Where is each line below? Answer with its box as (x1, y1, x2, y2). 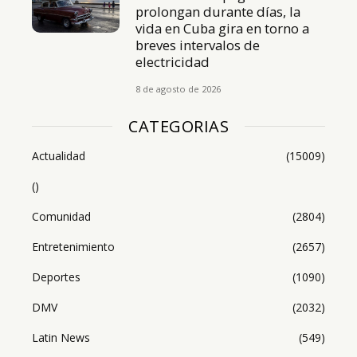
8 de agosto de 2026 (135, 82, 222, 95)
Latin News (32, 329, 90, 345)
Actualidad (32, 147, 85, 163)
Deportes (32, 269, 80, 284)
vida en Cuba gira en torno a (135, 18, 310, 37)
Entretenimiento (32, 238, 115, 254)
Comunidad (32, 208, 91, 224)
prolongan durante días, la (135, 2, 301, 21)
